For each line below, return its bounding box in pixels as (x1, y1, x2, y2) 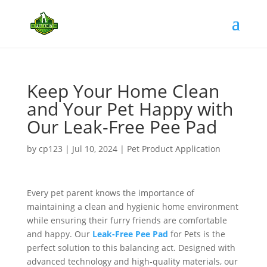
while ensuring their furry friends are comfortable (26, 215, 227, 226)
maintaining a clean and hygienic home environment (26, 201, 238, 212)
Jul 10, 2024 (72, 143, 117, 154)
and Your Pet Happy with (26, 97, 233, 121)
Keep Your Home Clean (26, 79, 219, 103)
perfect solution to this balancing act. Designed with (26, 242, 235, 253)
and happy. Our (26, 228, 90, 240)
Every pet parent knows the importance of (26, 187, 194, 198)
